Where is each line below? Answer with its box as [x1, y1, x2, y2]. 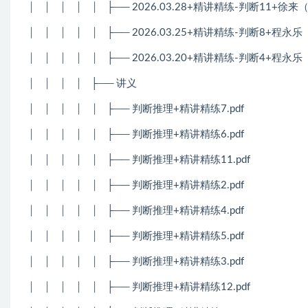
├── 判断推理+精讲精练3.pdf [107, 256, 244, 267]
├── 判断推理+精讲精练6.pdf [107, 129, 244, 140]
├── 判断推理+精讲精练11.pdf [107, 154, 250, 165]
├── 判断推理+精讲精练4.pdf [107, 205, 244, 216]
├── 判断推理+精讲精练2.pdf [107, 179, 244, 190]
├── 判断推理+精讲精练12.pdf [107, 281, 250, 292]
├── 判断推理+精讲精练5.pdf [107, 230, 244, 241]
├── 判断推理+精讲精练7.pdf [107, 103, 244, 114]
